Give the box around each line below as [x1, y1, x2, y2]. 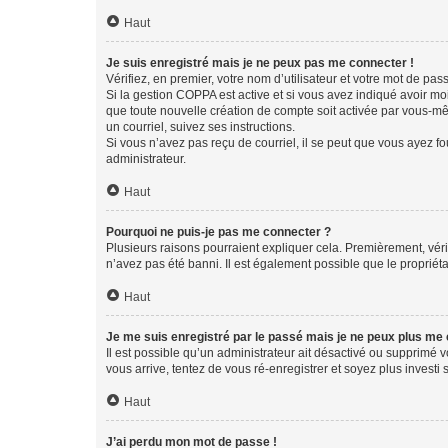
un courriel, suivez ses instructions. [106, 120, 295, 134]
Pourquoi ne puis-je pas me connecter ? [106, 225, 331, 239]
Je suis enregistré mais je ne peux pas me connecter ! [106, 56, 414, 70]
